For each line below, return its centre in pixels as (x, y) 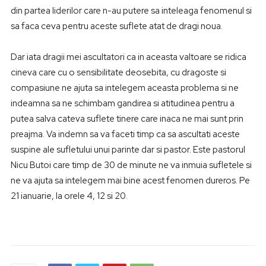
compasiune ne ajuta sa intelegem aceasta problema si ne (124, 88)
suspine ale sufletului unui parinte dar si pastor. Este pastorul (128, 150)
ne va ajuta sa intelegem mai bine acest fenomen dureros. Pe (130, 181)
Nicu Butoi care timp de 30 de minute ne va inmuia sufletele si (131, 165)
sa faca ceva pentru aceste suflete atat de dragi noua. (116, 26)
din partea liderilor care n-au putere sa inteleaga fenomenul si (131, 11)
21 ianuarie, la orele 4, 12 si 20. (69, 196)
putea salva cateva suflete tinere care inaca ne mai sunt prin (127, 119)
